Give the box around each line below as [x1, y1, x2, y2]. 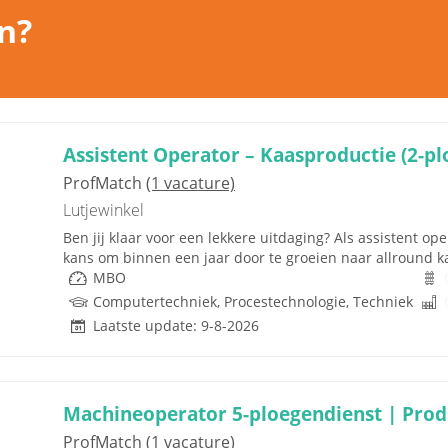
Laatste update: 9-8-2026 [93, 316, 259, 335]
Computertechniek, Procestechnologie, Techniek [93, 292, 413, 311]
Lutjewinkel [63, 199, 144, 221]
